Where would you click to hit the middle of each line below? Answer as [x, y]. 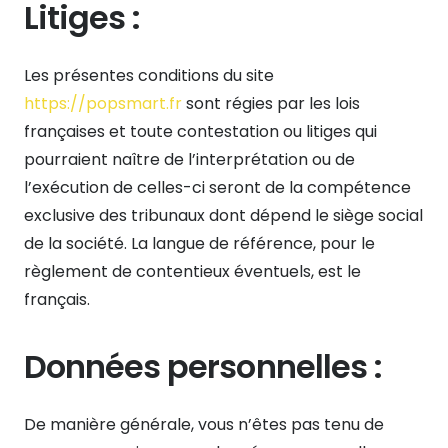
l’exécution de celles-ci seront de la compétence [217, 187]
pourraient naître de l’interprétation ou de [189, 159]
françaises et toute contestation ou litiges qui [200, 131]
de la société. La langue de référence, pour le [199, 243]
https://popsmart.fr [103, 103]
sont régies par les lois [271, 103]
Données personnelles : [203, 366]
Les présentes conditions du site [149, 75]
